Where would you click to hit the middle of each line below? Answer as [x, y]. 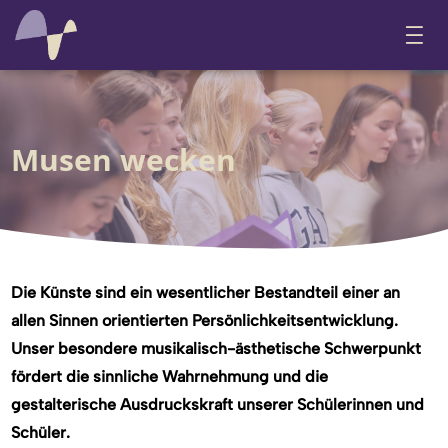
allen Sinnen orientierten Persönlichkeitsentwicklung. [205, 320]
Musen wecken [123, 159]
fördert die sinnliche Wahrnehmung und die [170, 376]
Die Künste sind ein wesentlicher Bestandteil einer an [206, 292]
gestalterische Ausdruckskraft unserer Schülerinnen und [218, 404]
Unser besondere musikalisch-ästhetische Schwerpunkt [216, 348]
